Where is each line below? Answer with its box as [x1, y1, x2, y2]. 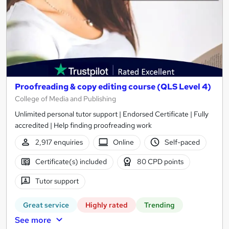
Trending [144, 200, 175, 210]
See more [15, 214, 51, 225]
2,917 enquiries [35, 138, 83, 147]
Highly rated [85, 200, 128, 210]
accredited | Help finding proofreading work [15, 120, 152, 130]
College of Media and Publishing [15, 94, 116, 103]
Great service [23, 200, 69, 210]
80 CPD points [137, 157, 184, 167]
